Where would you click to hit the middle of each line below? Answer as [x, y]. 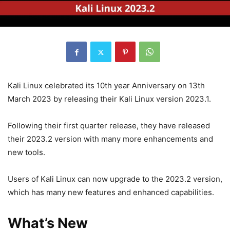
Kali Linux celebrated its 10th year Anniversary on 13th [106, 86]
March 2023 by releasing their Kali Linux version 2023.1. [109, 99]
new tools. [26, 152]
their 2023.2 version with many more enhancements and [110, 139]
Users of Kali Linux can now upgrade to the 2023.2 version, [115, 179]
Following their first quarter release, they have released [109, 126]
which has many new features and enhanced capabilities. [111, 193]
